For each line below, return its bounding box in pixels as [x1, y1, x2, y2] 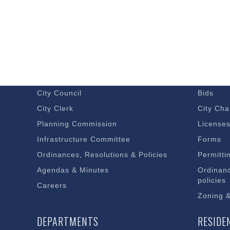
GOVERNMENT [37, 44, 94, 60]
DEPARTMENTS [37, 214, 99, 229]
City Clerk [37, 104, 73, 112]
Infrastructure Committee [37, 135, 130, 143]
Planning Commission [37, 120, 117, 128]
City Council [37, 89, 82, 97]
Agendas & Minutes [37, 166, 109, 174]
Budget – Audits [37, 73, 95, 82]
